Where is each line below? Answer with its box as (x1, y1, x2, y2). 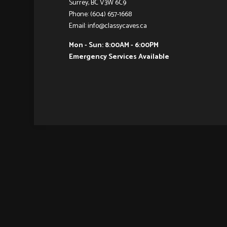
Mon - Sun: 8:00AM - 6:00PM (68, 40, 159, 52)
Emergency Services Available (68, 51, 169, 63)
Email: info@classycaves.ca (68, 20, 147, 32)
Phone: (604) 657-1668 (68, 9, 132, 21)
